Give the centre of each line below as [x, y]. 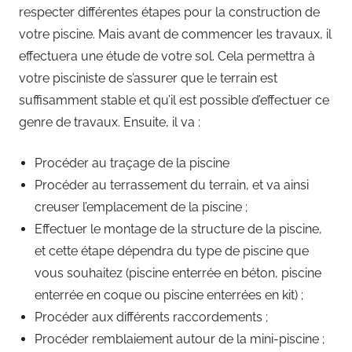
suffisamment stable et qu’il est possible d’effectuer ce [174, 101]
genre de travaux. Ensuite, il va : [110, 123]
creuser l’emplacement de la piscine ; [141, 207]
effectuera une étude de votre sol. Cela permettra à [167, 57]
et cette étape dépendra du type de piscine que [172, 251]
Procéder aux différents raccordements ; [151, 317]
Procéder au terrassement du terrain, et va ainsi [172, 185]
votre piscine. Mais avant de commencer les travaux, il [175, 35]
